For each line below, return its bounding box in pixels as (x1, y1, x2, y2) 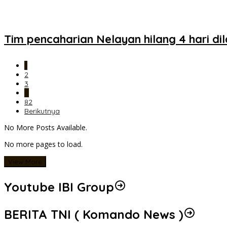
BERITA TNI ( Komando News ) (4, 207, 183, 222)
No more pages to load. (4, 139, 83, 149)
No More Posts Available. (4, 123, 87, 133)
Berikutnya (24, 106, 60, 116)
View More (8, 158, 42, 166)
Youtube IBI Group (4, 179, 114, 195)
